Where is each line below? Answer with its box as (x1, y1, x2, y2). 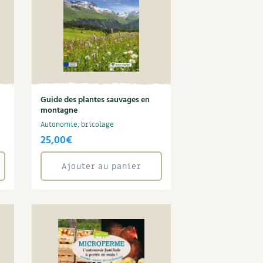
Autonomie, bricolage (41, 120, 114, 129)
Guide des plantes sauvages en (41, 93, 150, 107)
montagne (41, 104, 78, 117)
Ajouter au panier (62, 160, 141, 172)
